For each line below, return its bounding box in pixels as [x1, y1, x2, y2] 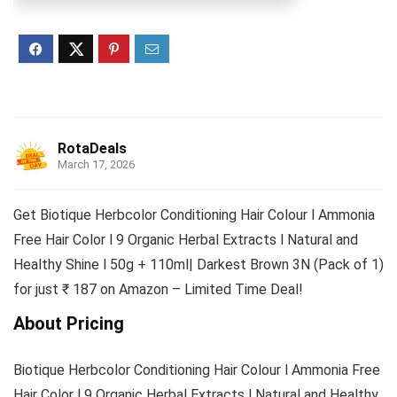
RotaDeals [58, 140, 127, 158]
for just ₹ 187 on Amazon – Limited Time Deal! [13, 281, 303, 299]
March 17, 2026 [58, 158, 135, 172]
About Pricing [13, 313, 124, 335]
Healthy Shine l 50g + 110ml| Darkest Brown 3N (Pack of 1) [13, 256, 384, 274]
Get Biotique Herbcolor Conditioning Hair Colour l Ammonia [13, 206, 375, 224]
